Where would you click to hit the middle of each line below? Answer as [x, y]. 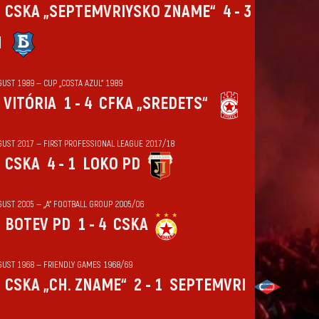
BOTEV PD [37, 225]
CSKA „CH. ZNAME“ [66, 285]
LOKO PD [111, 164]
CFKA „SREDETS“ [153, 104]
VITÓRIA [30, 104]
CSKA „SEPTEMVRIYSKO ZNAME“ [110, 12]
